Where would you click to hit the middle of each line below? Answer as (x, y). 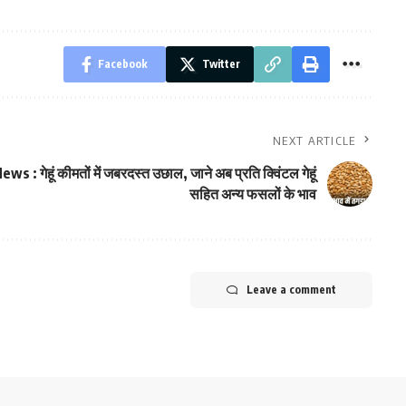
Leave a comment (291, 290)
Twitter (221, 64)
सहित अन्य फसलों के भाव (252, 194)
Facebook (122, 64)
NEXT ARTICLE (314, 140)
